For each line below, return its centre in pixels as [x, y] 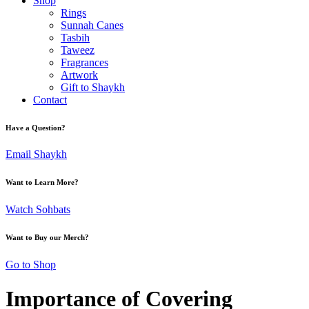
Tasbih [75, 37]
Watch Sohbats [38, 210]
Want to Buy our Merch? [47, 238]
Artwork [79, 74]
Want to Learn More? [42, 182]
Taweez [78, 50]
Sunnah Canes [92, 25]
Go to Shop [31, 265]
